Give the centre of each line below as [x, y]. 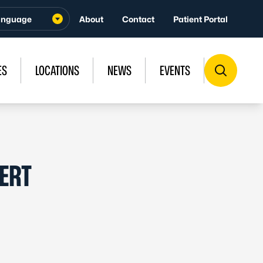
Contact [138, 19]
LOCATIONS [57, 70]
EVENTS [175, 70]
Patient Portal [200, 19]
